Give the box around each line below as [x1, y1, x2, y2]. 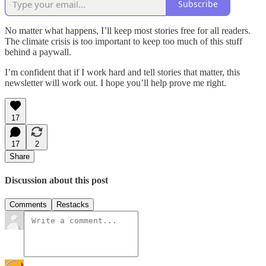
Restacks [56, 200, 89, 210]
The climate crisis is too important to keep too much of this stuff [5, 36, 242, 46]
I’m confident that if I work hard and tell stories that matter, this [5, 66, 240, 77]
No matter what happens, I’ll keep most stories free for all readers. [5, 25, 251, 36]
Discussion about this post [5, 175, 108, 185]
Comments [9, 200, 47, 210]
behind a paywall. [5, 46, 71, 57]
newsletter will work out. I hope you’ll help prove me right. [5, 77, 226, 88]
